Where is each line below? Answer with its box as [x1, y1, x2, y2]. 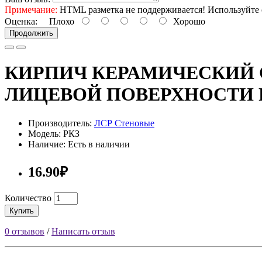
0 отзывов [5, 226, 44, 236]
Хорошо [168, 16, 205, 26]
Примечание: [5, 4, 57, 15]
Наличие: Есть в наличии [28, 139, 130, 149]
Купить [9, 206, 34, 215]
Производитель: [28, 118, 94, 128]
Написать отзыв [51, 226, 115, 236]
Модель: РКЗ [28, 128, 80, 139]
